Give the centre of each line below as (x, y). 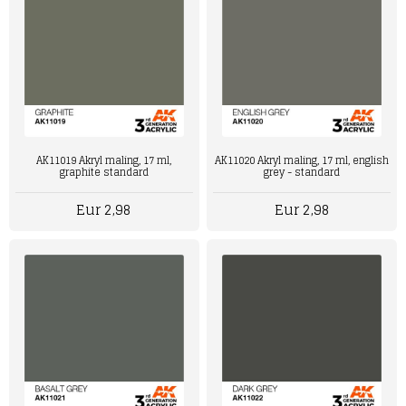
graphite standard (104, 173)
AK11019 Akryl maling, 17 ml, (104, 161)
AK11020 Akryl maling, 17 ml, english (302, 161)
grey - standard (302, 173)
